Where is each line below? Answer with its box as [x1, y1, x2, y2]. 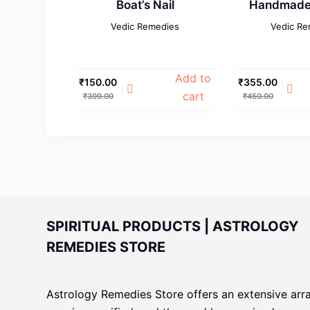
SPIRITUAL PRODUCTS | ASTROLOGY [46, 218, 299, 235]
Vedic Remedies [111, 20, 180, 32]
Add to [175, 71, 212, 85]
